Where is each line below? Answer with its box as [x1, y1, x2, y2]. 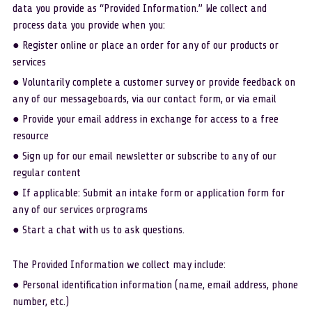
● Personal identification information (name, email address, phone [12, 279, 298, 291]
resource [12, 130, 49, 142]
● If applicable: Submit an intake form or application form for [12, 187, 285, 199]
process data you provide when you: [12, 19, 165, 31]
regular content [12, 166, 81, 179]
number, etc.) [12, 295, 69, 308]
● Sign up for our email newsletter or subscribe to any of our [12, 150, 276, 162]
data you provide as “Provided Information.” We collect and [12, 2, 267, 15]
